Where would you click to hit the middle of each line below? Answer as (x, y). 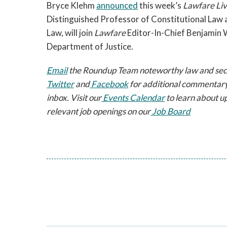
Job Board (171, 111)
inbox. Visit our (74, 98)
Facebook (109, 84)
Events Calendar (133, 98)
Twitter (60, 84)
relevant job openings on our (99, 111)
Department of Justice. (90, 46)
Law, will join (70, 33)
